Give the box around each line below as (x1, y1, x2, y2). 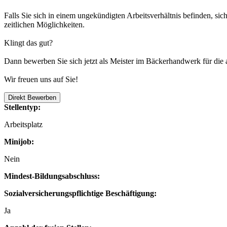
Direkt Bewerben (8, 93, 56, 101)
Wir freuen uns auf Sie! (4, 74, 78, 84)
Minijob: (4, 137, 34, 146)
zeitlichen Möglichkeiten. (4, 20, 85, 29)
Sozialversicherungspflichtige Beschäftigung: (4, 188, 157, 198)
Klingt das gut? (4, 38, 53, 47)
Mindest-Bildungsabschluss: (4, 171, 100, 180)
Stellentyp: (4, 102, 41, 111)
